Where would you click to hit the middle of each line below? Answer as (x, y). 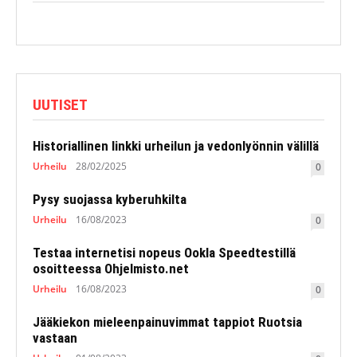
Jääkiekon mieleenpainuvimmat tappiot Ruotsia (167, 322)
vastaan (55, 337)
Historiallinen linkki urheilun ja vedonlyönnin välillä (176, 145)
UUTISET (60, 104)
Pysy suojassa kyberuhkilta (110, 199)
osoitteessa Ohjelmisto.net (111, 268)
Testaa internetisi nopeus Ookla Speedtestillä (164, 252)
